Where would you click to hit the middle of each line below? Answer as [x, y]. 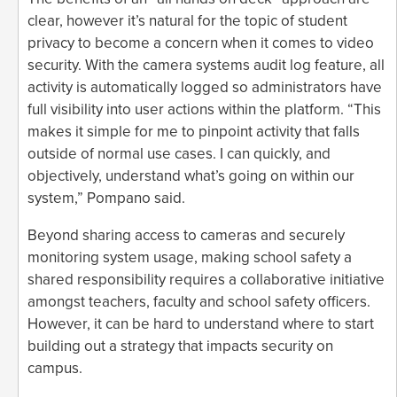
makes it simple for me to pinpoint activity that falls [194, 131]
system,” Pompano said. [106, 198]
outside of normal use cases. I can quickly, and [179, 153]
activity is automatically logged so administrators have [205, 87]
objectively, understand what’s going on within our [191, 175]
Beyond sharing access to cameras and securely [186, 235]
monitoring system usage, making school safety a [190, 257]
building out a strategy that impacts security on [180, 346]
